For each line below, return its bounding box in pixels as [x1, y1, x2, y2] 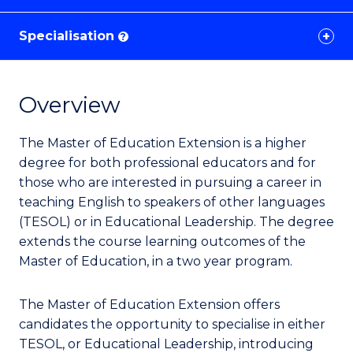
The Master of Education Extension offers [19, 297, 280, 313]
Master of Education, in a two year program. [19, 254, 292, 269]
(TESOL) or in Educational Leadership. [19, 214, 259, 230]
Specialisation [19, 28, 118, 44]
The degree [259, 214, 334, 230]
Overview [19, 91, 121, 119]
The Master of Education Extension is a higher [19, 136, 307, 151]
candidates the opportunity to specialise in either [19, 317, 325, 333]
